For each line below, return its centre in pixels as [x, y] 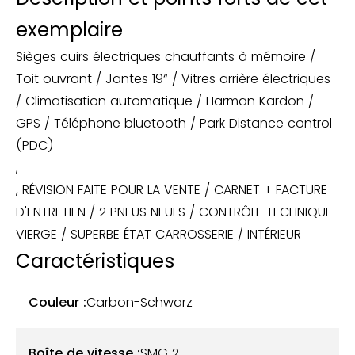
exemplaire [69, 30]
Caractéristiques [95, 261]
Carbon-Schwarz [139, 302]
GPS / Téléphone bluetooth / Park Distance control [174, 123]
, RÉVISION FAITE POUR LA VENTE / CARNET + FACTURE [172, 190]
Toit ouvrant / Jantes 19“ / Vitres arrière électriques [173, 79]
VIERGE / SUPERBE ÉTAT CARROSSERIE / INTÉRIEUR [158, 234]
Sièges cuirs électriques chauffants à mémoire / [166, 57]
